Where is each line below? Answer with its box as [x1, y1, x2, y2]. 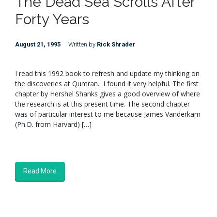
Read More [23, 167, 57, 175]
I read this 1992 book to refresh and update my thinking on [15, 69, 200, 78]
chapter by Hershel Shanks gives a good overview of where [15, 89, 200, 98]
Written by [68, 41, 97, 48]
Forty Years [15, 11, 89, 28]
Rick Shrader [97, 41, 136, 48]
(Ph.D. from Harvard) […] [15, 120, 92, 129]
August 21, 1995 [15, 41, 61, 48]
